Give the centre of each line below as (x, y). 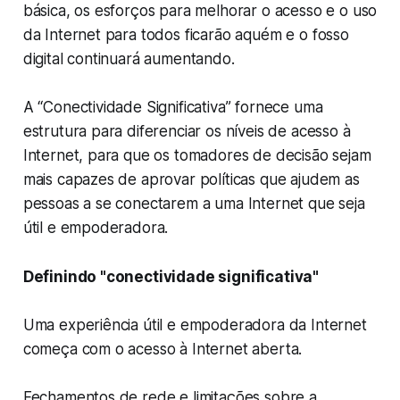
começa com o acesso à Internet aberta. (162, 350)
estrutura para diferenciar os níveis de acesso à (187, 132)
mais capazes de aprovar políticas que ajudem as (191, 180)
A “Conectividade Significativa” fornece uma (173, 108)
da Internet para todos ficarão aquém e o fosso (186, 35)
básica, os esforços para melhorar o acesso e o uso (200, 11)
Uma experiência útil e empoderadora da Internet (195, 325)
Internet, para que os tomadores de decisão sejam (197, 156)
